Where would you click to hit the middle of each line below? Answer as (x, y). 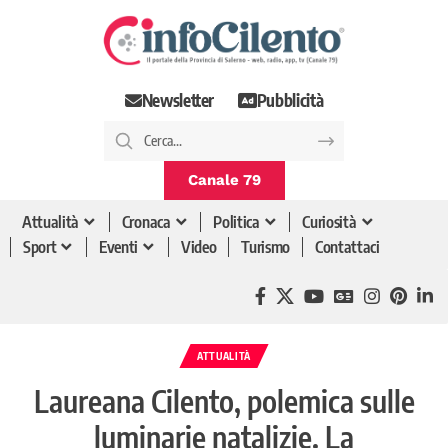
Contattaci (347, 247)
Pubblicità (290, 100)
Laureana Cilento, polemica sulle (224, 400)
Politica (236, 222)
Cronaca (146, 222)
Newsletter (178, 100)
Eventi (119, 247)
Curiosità (329, 222)
